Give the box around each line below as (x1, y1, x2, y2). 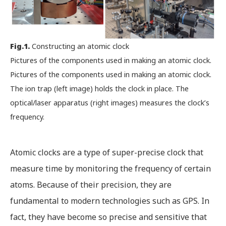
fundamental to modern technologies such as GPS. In (10, 195, 209, 206)
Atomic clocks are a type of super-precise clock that (10, 146, 203, 158)
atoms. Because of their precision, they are (10, 179, 172, 190)
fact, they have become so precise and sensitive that (10, 211, 207, 222)
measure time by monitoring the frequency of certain (10, 162, 211, 174)
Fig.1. (10, 41, 30, 51)
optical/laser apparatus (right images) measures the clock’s (10, 97, 209, 107)
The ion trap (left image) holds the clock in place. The (10, 83, 189, 93)
